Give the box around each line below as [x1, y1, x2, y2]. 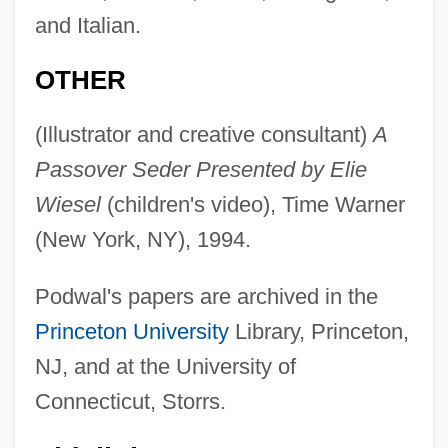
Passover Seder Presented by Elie [34, 156, 367, 182]
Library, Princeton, [228, 318, 409, 344]
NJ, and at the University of [34, 353, 296, 379]
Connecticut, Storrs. [34, 388, 226, 414]
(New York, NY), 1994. [34, 226, 251, 252]
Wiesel [34, 191, 101, 217]
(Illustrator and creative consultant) [34, 121, 373, 147]
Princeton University [34, 318, 229, 344]
